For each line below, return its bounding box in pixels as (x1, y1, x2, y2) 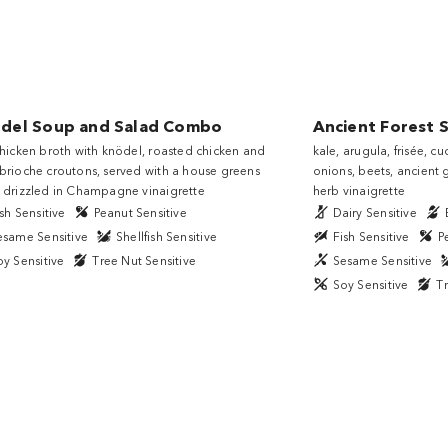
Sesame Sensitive (332, 251, 432, 268)
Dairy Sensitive (332, 203, 417, 220)
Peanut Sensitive (93, 203, 187, 220)
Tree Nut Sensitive (92, 251, 197, 268)
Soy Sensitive (332, 275, 409, 292)
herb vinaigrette (312, 181, 405, 198)
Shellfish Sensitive (115, 227, 217, 244)
